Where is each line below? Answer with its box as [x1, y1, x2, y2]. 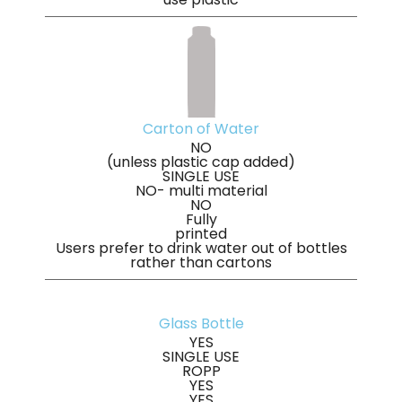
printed [175, 223, 227, 244]
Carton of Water [143, 118, 259, 139]
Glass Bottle [158, 312, 244, 334]
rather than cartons [130, 251, 272, 273]
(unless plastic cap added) [107, 151, 295, 172]
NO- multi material [135, 179, 267, 201]
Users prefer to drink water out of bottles [55, 237, 347, 258]
